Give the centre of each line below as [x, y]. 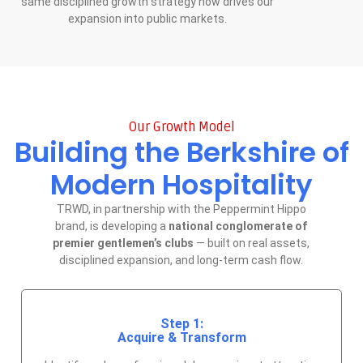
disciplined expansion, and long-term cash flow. [181, 261]
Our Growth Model [181, 128]
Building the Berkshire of [181, 153]
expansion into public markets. [148, 19]
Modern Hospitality [181, 185]
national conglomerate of [238, 226]
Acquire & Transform [181, 337]
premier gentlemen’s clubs [124, 243]
